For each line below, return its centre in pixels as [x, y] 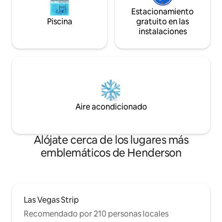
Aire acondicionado [111, 107]
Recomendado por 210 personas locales [96, 214]
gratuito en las [163, 22]
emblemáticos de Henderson [111, 153]
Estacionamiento [163, 12]
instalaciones [163, 32]
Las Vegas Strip [51, 200]
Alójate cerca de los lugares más [111, 140]
